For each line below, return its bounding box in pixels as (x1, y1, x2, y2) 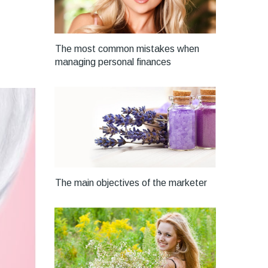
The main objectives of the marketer (55, 178, 207, 188)
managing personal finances (55, 57, 171, 67)
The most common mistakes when (55, 44, 199, 54)
